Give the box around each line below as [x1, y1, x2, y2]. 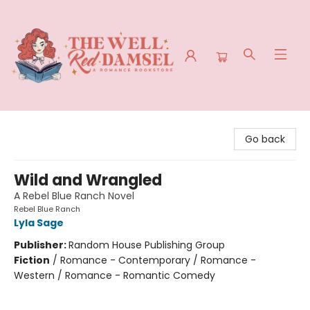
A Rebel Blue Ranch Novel [14, 189, 134, 203]
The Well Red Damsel [10, 117, 112, 131]
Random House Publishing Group [69, 238, 225, 252]
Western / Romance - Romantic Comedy [14, 268, 215, 282]
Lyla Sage [14, 216, 64, 230]
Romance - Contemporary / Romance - [60, 253, 256, 267]
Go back [245, 132, 285, 146]
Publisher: [14, 238, 69, 252]
